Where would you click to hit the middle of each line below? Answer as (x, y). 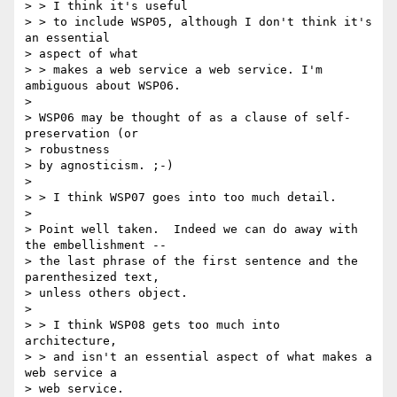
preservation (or (85, 134)
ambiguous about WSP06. (103, 86)
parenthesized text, (92, 277)
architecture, (71, 341)
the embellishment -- (96, 245)
